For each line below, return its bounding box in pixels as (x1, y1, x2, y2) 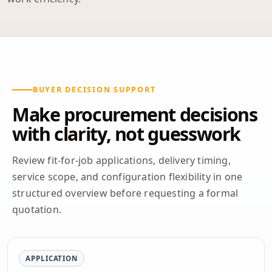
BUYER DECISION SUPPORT (33, 84, 156, 95)
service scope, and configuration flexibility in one (12, 170, 243, 184)
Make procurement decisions (12, 102, 257, 127)
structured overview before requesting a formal (12, 186, 239, 200)
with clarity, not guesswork (12, 121, 241, 147)
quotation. (12, 203, 61, 217)
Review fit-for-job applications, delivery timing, (12, 154, 231, 168)
